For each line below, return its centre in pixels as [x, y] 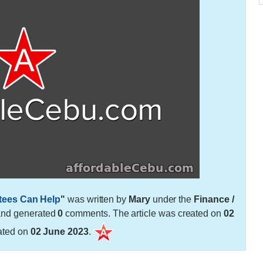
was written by [97, 199]
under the [172, 199]
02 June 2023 [59, 231]
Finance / [214, 199]
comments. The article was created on [143, 213]
